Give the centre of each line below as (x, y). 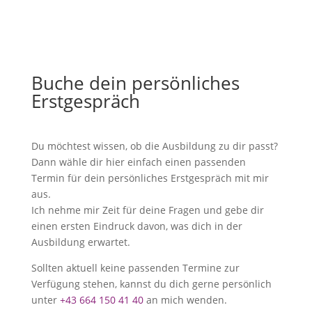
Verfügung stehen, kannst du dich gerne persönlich (151, 284)
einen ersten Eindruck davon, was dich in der (136, 226)
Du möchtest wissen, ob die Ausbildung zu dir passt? (154, 146)
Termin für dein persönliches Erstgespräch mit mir (150, 178)
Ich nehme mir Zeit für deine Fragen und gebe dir (147, 210)
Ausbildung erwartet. (80, 242)
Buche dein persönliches (135, 83)
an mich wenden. (185, 300)
